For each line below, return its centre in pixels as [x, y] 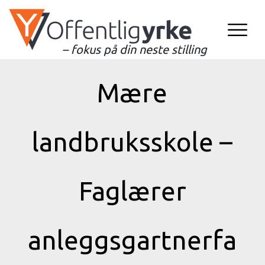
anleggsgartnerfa [132, 240]
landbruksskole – [132, 142]
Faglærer [132, 191]
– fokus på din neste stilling [135, 49]
